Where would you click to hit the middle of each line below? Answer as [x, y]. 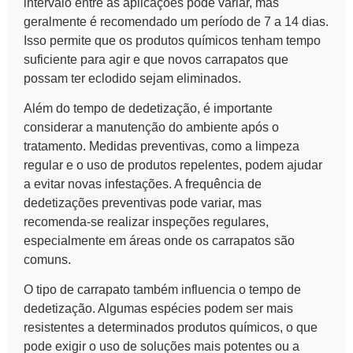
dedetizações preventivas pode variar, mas [143, 203]
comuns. [47, 259]
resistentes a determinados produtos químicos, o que [171, 328]
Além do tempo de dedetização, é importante [148, 108]
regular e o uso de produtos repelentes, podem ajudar [173, 165]
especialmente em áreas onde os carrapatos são [159, 240]
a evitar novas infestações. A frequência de [143, 184]
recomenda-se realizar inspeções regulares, [146, 221]
